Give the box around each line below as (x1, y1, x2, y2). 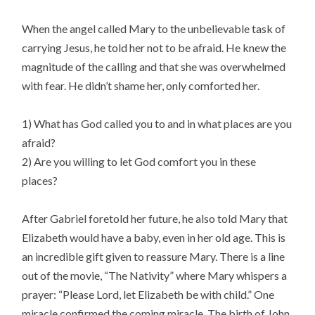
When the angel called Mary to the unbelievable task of (22, 22, 286, 36)
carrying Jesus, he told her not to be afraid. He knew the (22, 41, 287, 55)
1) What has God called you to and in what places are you (22, 117, 292, 131)
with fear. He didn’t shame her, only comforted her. (22, 79, 260, 93)
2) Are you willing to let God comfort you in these (22, 155, 257, 169)
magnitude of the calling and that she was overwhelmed (22, 60, 286, 74)
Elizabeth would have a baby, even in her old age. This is (22, 231, 286, 245)
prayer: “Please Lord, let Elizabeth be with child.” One (22, 288, 275, 302)
